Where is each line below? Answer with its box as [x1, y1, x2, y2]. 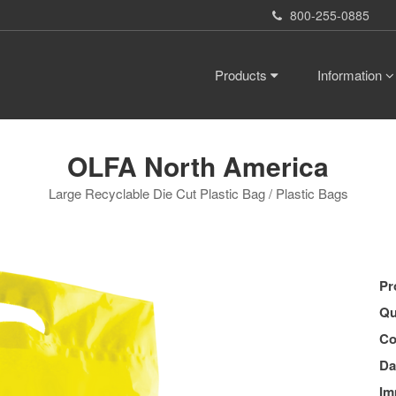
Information [317, 65, 385, 84]
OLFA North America [67, 147, 329, 186]
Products [215, 65, 270, 84]
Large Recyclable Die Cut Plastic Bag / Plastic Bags [48, 184, 348, 203]
